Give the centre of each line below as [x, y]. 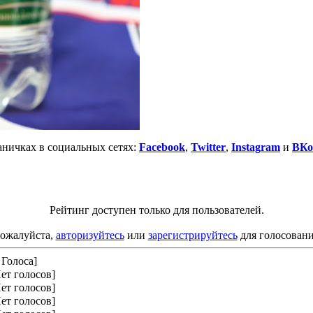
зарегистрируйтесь [192, 235]
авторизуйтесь [90, 235]
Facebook [162, 147]
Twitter [208, 147]
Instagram [256, 147]
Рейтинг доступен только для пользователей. [156, 210]
